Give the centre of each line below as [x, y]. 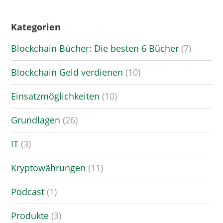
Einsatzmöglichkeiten [56, 96]
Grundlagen [36, 120]
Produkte [30, 215]
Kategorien [36, 27]
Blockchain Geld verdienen [67, 72]
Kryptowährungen [49, 167]
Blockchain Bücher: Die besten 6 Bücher [95, 48]
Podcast [28, 191]
